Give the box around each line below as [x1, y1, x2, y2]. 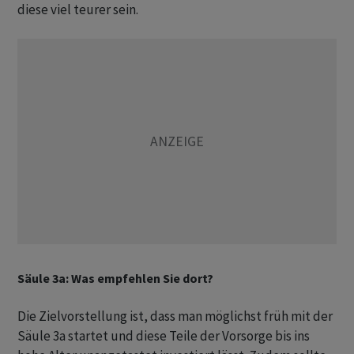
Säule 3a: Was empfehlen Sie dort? [17, 270, 213, 287]
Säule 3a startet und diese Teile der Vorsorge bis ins [17, 327, 310, 345]
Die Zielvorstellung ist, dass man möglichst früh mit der [17, 307, 333, 326]
